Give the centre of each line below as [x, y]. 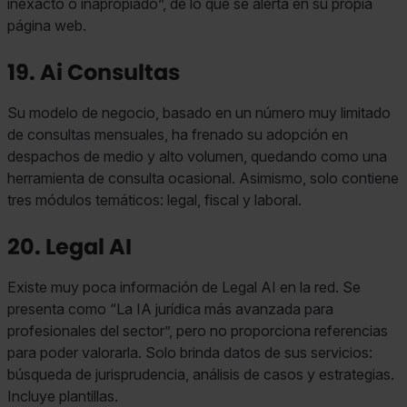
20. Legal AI [69, 246]
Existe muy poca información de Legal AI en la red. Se [184, 287]
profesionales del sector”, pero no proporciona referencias [198, 330]
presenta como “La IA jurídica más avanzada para [170, 308]
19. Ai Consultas [94, 72]
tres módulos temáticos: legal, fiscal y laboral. [154, 199]
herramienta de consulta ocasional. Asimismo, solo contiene [203, 178]
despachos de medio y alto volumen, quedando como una [197, 156]
